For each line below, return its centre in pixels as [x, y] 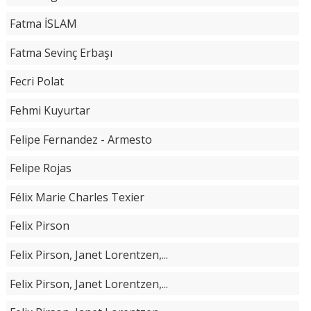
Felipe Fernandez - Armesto [81, 139]
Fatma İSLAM [43, 24]
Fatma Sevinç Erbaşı [61, 52]
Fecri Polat [36, 82]
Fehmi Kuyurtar [50, 110]
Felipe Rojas [40, 168]
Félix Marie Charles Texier [77, 197]
